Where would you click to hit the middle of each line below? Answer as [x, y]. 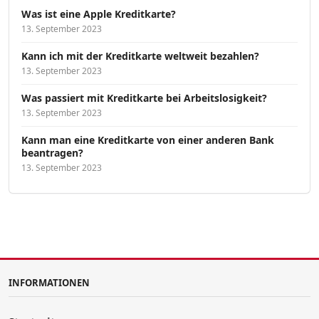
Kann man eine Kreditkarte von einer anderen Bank [148, 140]
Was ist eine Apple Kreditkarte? [99, 14]
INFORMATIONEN [49, 283]
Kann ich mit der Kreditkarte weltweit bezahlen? [140, 56]
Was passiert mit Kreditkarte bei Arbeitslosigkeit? [144, 98]
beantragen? [52, 153]
